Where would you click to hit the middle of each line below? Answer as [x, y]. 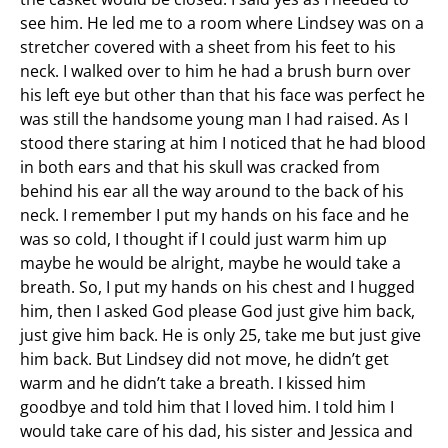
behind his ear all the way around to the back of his [212, 190]
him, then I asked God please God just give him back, [217, 310]
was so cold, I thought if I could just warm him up [203, 238]
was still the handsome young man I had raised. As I [214, 118]
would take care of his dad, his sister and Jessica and [216, 430]
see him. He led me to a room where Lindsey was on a [222, 22]
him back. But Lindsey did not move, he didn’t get [204, 358]
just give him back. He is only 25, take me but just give [220, 334]
